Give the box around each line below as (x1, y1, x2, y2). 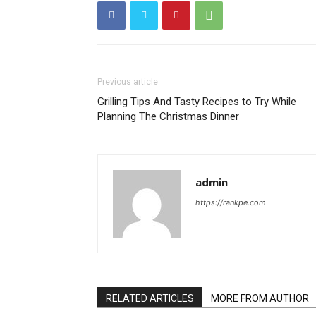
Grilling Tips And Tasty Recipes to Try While (97, 95, 296, 108)
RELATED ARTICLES (106, 292, 194, 304)
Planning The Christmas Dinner (97, 109, 239, 123)
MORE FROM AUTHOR (211, 292, 309, 304)
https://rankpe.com (195, 197, 266, 207)
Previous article (97, 76, 158, 87)
